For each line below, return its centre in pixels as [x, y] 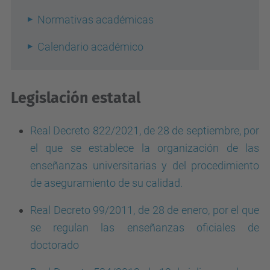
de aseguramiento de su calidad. [106, 183]
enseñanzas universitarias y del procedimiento [145, 165]
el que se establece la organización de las [145, 148]
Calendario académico [90, 47]
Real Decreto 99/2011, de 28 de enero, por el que [145, 210]
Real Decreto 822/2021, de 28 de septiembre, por [145, 130]
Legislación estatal [76, 98]
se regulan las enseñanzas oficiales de [145, 228]
